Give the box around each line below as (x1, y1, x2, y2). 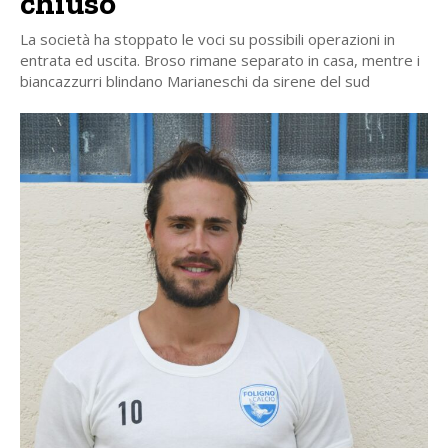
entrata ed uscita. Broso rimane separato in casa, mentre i (20, 49, 420, 70)
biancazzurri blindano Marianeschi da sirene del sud (20, 70, 370, 91)
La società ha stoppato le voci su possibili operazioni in (20, 28, 395, 49)
